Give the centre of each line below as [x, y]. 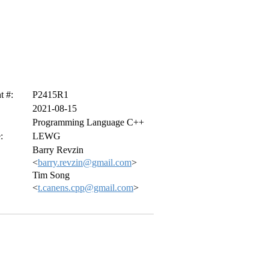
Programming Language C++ [88, 122]
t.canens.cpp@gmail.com [86, 188]
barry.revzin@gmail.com [85, 163]
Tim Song [51, 175]
